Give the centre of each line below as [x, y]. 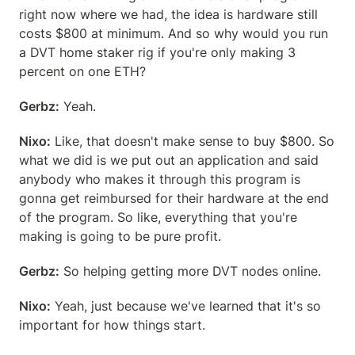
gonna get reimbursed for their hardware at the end [174, 198]
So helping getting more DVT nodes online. [190, 271]
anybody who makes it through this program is [160, 179]
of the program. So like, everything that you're [158, 217]
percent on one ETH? [82, 71]
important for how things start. [112, 325]
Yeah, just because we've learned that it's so [186, 306]
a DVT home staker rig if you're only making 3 [157, 52]
